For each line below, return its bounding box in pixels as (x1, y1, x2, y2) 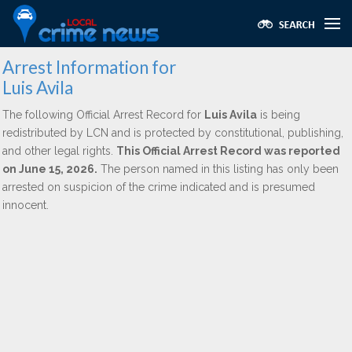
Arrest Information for (2, 57, 176, 78)
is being (257, 108, 300, 121)
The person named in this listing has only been (97, 163, 339, 175)
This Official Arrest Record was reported (116, 145, 340, 157)
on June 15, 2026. (2, 163, 97, 175)
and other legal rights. (2, 145, 116, 157)
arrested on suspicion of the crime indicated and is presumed (2, 181, 315, 193)
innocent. (2, 199, 49, 211)
